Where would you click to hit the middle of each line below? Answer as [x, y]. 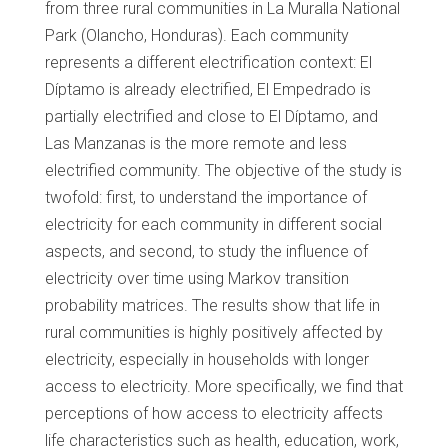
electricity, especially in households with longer [207, 360]
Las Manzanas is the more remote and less [196, 144]
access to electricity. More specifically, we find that [224, 387]
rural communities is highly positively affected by [214, 333]
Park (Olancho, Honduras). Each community [197, 36]
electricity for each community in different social [213, 225]
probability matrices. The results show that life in [212, 306]
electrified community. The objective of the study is [223, 171]
